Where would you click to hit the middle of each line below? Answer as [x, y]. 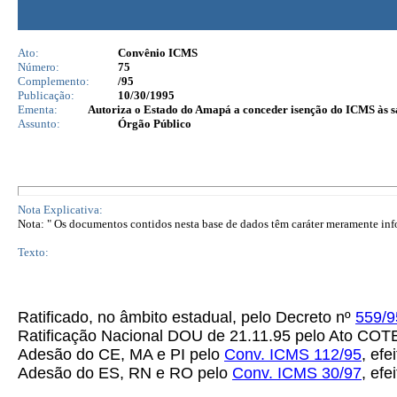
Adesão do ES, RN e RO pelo [125, 373]
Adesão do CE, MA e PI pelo [121, 354]
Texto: [33, 252]
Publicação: [46, 95]
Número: [39, 67]
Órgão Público [155, 124]
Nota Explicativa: [60, 210]
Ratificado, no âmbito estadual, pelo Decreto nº [187, 317]
